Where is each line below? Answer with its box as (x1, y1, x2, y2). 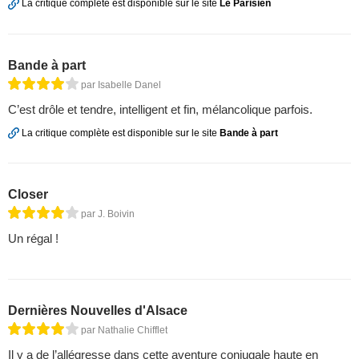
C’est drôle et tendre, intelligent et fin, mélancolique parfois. (8, 102, 313, 116)
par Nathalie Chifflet (81, 324, 167, 336)
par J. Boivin (81, 208, 135, 220)
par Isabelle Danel (81, 79, 161, 91)
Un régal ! (8, 231, 58, 245)
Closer (8, 187, 48, 201)
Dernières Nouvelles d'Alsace (8, 303, 188, 317)
